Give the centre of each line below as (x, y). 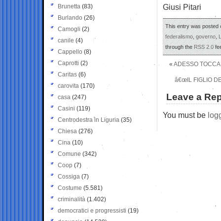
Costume (70, 188)
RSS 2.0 (204, 47)
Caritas (67, 74)
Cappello (70, 52)
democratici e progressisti (92, 210)
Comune (69, 154)
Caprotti (68, 63)
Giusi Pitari (182, 7)
